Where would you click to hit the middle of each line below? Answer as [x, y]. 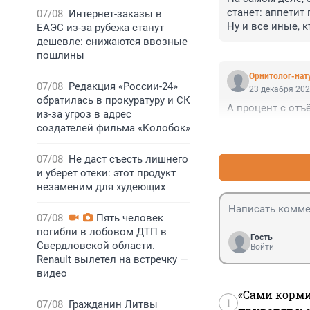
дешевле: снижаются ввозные [112, 42]
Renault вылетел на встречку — [112, 259]
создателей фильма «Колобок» [113, 128]
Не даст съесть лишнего [128, 159]
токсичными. [259, 40]
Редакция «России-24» [123, 86]
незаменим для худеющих [101, 187]
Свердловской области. [96, 246]
